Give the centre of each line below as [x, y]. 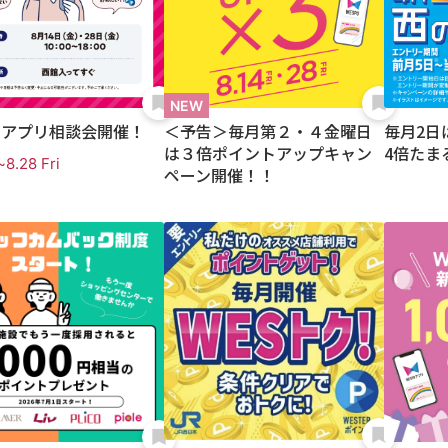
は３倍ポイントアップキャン [268, 153]
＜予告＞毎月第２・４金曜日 [268, 131]
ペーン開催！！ [219, 175]
